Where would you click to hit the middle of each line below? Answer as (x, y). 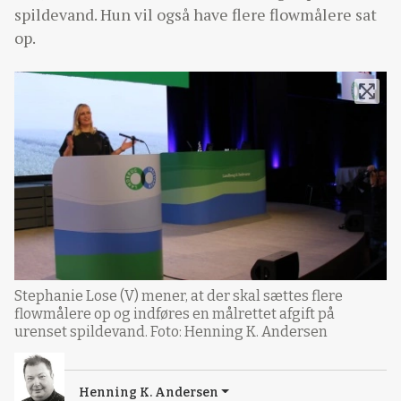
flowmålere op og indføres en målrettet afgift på (175, 313)
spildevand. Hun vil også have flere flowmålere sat (196, 14)
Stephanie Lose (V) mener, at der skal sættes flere (179, 295)
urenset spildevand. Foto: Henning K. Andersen (171, 331)
